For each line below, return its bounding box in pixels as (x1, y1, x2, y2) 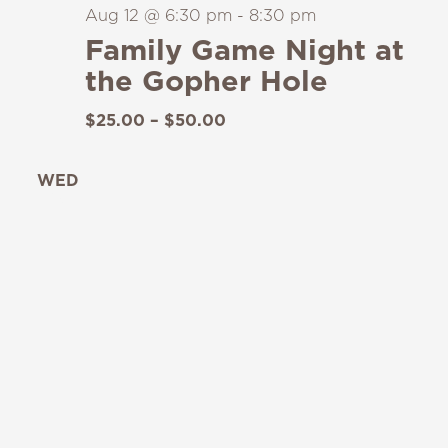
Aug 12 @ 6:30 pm (84, 3, 232, 26)
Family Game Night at (84, 28, 404, 70)
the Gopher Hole (84, 59, 328, 101)
